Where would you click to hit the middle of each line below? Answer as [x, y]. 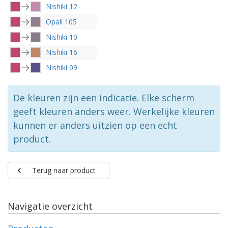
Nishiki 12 [62, 6]
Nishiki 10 [62, 37]
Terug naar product [64, 170]
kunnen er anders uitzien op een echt [95, 125]
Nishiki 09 [62, 67]
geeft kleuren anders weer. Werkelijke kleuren [114, 111]
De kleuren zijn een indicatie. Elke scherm [104, 98]
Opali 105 [61, 22]
